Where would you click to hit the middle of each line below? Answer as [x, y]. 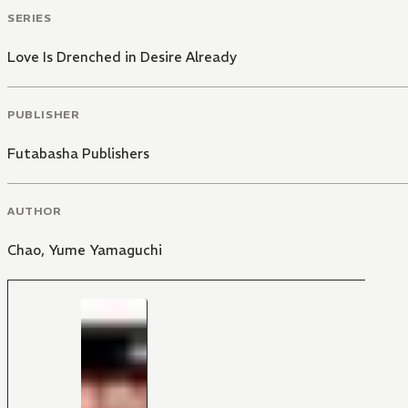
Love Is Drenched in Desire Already [122, 57]
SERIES [30, 18]
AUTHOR [35, 210]
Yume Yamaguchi [105, 250]
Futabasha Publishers [78, 153]
